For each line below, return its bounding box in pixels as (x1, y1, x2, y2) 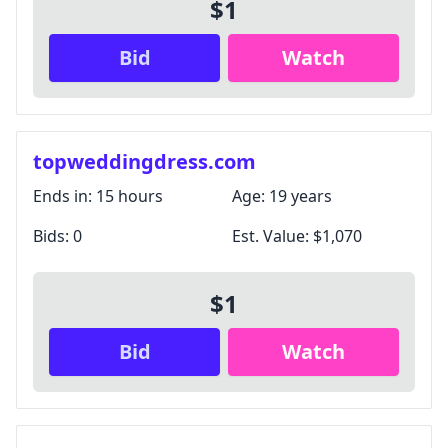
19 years (269, 185, 332, 207)
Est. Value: (232, 225, 313, 247)
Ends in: (33, 185, 96, 207)
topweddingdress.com (33, 148, 256, 175)
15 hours (96, 185, 163, 207)
